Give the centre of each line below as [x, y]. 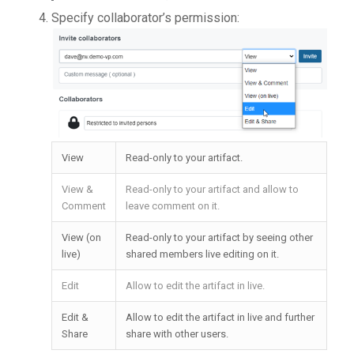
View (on [81, 237]
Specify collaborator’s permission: [145, 17]
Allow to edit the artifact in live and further [220, 317]
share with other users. [177, 333]
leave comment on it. [172, 205]
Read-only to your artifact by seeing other [219, 237]
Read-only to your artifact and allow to [212, 189]
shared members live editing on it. [202, 254]
